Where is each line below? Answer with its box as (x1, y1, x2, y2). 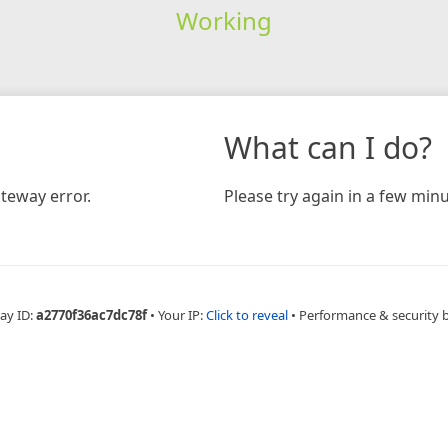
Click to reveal (205, 305, 288, 324)
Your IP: (157, 305, 206, 324)
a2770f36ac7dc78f (35, 305, 147, 324)
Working (175, 3, 272, 37)
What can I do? (224, 126, 432, 168)
